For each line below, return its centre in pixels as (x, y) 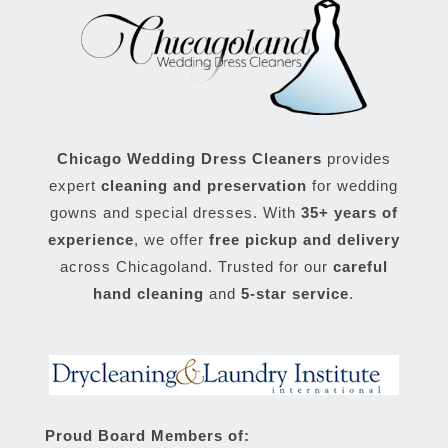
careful (360, 266)
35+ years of (349, 212)
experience (90, 239)
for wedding (353, 185)
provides (356, 158)
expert (75, 185)
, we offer (171, 239)
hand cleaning (149, 293)
